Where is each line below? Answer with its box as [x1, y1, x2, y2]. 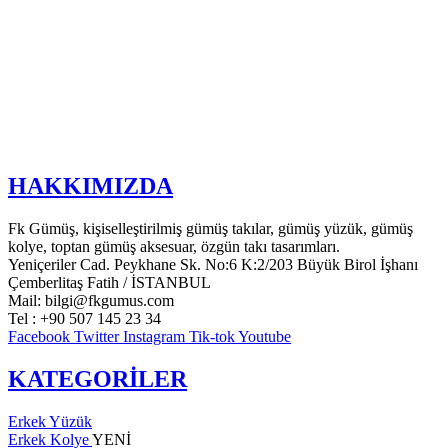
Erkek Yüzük [8, 413, 92, 431]
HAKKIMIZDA [8, 173, 173, 200]
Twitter [74, 328, 119, 346]
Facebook [8, 328, 70, 346]
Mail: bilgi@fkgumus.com [8, 292, 174, 310]
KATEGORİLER [8, 366, 187, 393]
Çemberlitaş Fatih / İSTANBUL [8, 274, 211, 292]
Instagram [123, 328, 185, 346]
